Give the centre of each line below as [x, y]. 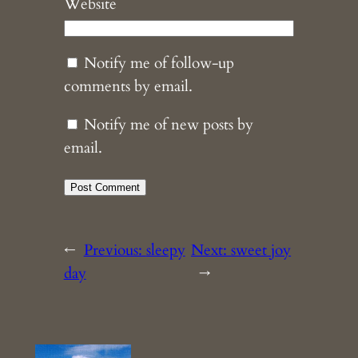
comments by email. [128, 86]
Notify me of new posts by [168, 124]
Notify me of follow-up [159, 63]
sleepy [165, 250]
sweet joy [261, 250]
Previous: [115, 250]
